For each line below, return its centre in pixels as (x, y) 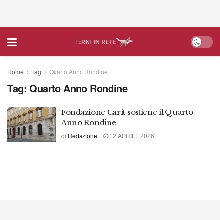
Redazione (82, 135)
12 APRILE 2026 (131, 135)
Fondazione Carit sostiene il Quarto (127, 112)
